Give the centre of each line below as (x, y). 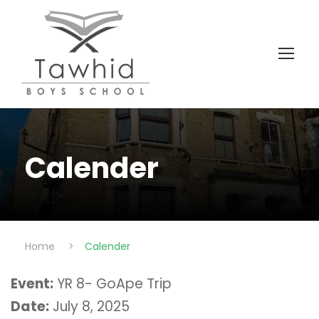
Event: (32, 283)
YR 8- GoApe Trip (113, 283)
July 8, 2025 (89, 306)
